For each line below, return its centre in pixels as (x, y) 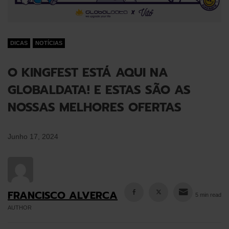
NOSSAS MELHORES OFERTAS (95, 107)
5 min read (208, 194)
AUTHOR (20, 207)
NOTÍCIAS (49, 43)
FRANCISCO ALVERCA (63, 195)
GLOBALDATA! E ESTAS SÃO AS (99, 90)
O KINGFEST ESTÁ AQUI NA (88, 72)
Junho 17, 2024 (33, 136)
